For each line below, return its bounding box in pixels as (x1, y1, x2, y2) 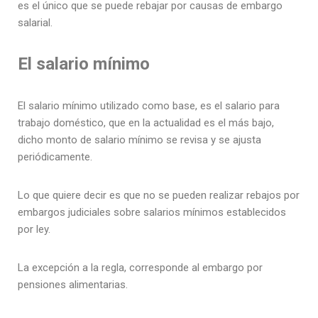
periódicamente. (18, 150, 92, 164)
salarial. (18, 16, 53, 30)
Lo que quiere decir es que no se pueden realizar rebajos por (18, 189, 300, 202)
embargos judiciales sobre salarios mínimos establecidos (18, 206, 286, 219)
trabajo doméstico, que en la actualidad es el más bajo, (18, 116, 274, 130)
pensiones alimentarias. (18, 278, 128, 292)
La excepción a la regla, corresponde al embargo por (18, 261, 263, 275)
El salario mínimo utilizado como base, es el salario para (18, 99, 280, 113)
